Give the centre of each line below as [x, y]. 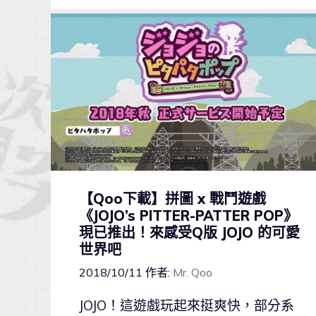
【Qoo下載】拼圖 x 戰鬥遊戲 [172, 198]
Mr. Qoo [193, 272]
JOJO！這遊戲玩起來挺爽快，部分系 [187, 305]
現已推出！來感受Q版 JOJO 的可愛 [189, 232]
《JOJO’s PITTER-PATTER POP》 [188, 215]
